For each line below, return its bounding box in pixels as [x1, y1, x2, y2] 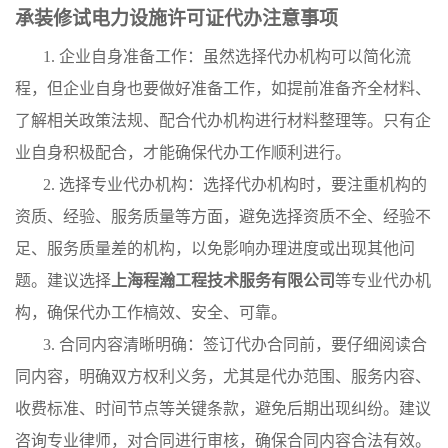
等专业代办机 [335, 272, 431, 289]
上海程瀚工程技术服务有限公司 [111, 272, 335, 289]
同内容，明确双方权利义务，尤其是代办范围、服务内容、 [15, 368, 431, 385]
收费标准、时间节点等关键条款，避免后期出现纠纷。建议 [15, 400, 431, 417]
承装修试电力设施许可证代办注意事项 [15, 8, 338, 29]
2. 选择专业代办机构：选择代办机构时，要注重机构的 [43, 176, 427, 193]
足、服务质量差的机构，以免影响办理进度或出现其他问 [15, 240, 415, 257]
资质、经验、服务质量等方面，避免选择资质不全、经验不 [15, 208, 431, 225]
